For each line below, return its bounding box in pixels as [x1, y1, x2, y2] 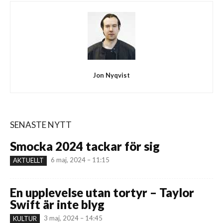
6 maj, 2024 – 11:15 [51, 155, 110, 164]
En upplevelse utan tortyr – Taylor [10, 185, 194, 200]
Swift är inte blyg [10, 197, 105, 212]
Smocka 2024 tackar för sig [10, 138, 160, 153]
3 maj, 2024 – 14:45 [44, 214, 103, 222]
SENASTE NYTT [10, 119, 72, 130]
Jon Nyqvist [93, 71, 130, 79]
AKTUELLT [13, 156, 44, 164]
